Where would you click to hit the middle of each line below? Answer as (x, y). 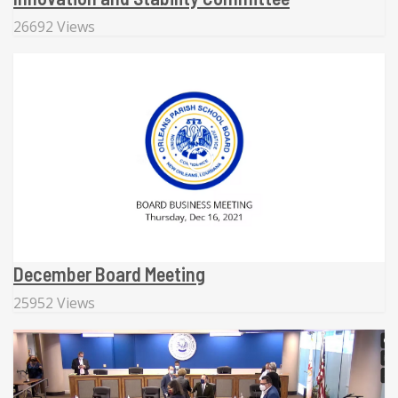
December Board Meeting (109, 274)
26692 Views (54, 27)
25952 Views (54, 303)
